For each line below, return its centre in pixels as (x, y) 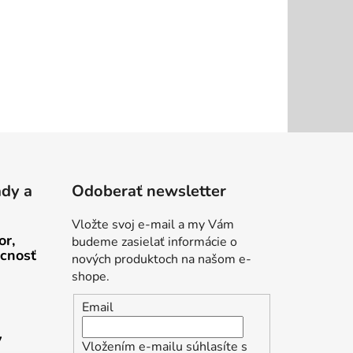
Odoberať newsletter (149, 191)
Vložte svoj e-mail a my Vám (152, 224)
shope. (90, 276)
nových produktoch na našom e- (161, 259)
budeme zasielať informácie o (154, 242)
